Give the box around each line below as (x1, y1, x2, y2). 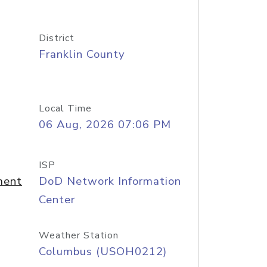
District (38, 32, 74, 45)
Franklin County (38, 46, 125, 62)
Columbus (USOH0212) (38, 244, 167, 259)
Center (38, 192, 75, 207)
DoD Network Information (38, 173, 181, 189)
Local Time (38, 102, 92, 115)
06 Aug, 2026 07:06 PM (38, 117, 171, 132)
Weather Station (38, 229, 119, 242)
